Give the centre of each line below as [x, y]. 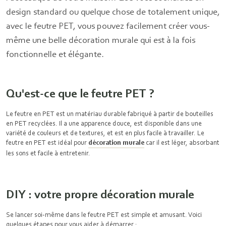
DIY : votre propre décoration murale [100, 194]
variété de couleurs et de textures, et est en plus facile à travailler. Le [105, 133]
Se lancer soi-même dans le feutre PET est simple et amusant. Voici [104, 214]
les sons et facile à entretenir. [49, 153]
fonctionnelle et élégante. [55, 54]
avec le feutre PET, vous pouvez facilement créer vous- [108, 25]
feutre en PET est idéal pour [47, 142]
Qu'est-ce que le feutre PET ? [80, 93]
